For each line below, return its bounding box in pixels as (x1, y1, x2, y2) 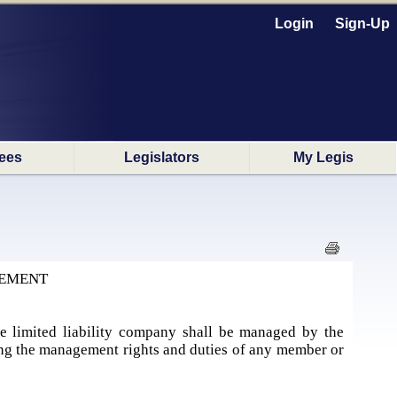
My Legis (292, 150, 354, 165)
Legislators (124, 150, 199, 165)
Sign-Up (335, 16, 390, 31)
